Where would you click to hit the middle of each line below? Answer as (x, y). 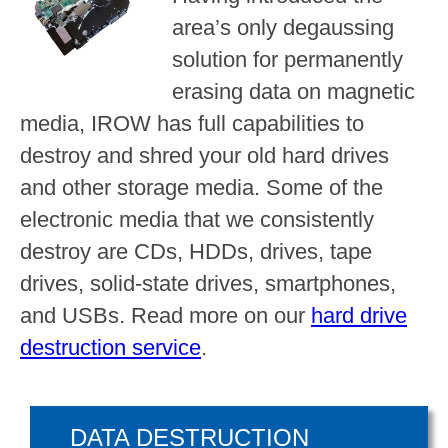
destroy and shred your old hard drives (204, 155)
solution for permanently (288, 59)
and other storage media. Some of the (201, 187)
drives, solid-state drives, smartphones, (208, 283)
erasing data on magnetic (294, 91)
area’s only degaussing (283, 27)
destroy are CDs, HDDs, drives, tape (196, 251)
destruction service (110, 347)
